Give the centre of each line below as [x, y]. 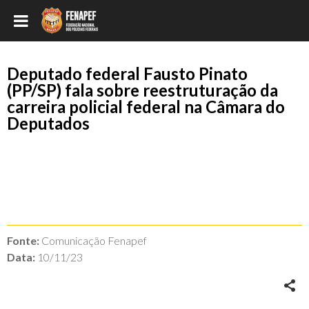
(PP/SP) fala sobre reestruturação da [142, 90]
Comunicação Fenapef [93, 240]
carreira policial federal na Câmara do [146, 107]
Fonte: [23, 240]
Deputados [48, 123]
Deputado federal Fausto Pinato [127, 73]
